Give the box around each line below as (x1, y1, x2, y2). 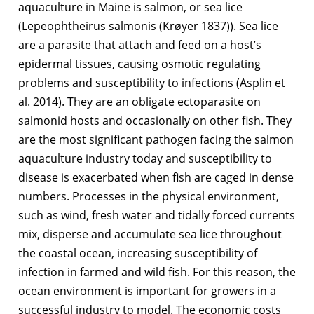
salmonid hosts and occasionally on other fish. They (18, 113, 292, 129)
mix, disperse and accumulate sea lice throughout (18, 226, 282, 243)
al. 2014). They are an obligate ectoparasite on (18, 94, 261, 110)
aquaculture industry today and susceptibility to (18, 151, 272, 167)
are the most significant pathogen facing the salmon (18, 132, 294, 148)
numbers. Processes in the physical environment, (18, 189, 279, 205)
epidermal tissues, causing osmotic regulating (18, 56, 261, 72)
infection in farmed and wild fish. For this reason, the (18, 264, 296, 280)
